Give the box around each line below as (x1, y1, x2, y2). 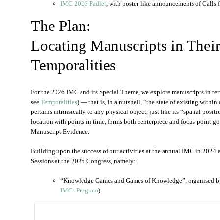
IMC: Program (60, 187, 98, 194)
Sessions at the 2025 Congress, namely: (31, 157, 136, 165)
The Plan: (31, 17, 91, 34)
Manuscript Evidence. (31, 128, 89, 135)
